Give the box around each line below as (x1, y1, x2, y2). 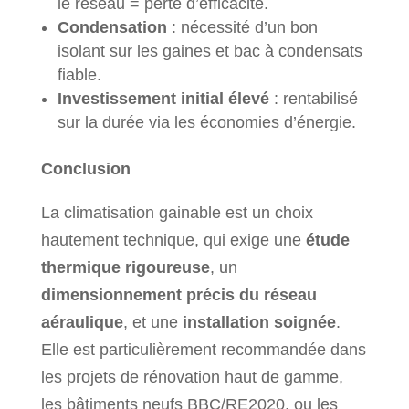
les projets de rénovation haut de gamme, (40, 367, 343, 386)
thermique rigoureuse (40, 257, 210, 277)
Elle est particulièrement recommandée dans (40, 340, 366, 359)
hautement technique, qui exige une (40, 230, 306, 249)
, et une (122, 312, 183, 331)
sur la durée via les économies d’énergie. (57, 112, 356, 131)
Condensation (57, 17, 167, 37)
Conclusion (40, 159, 131, 178)
